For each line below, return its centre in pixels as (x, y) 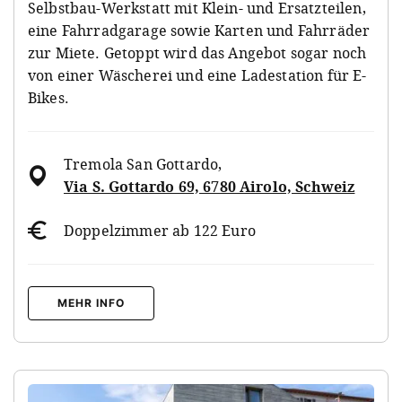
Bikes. (48, 97)
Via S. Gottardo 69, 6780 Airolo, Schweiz (210, 186)
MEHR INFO (91, 302)
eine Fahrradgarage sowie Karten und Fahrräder (199, 30)
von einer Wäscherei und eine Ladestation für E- (197, 75)
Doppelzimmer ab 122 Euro (160, 230)
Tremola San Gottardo (141, 164)
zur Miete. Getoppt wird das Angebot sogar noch (197, 52)
